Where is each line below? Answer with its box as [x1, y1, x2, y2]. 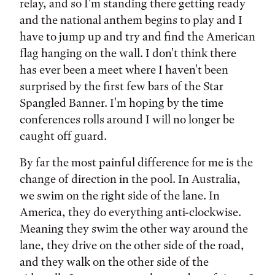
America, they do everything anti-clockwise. [20, 205, 241, 219]
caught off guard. [20, 129, 109, 143]
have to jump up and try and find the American [20, 29, 255, 44]
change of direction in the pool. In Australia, [20, 172, 241, 186]
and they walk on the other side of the [20, 255, 209, 269]
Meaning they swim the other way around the [20, 222, 248, 236]
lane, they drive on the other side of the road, [20, 238, 244, 252]
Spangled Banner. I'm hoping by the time [20, 96, 223, 110]
